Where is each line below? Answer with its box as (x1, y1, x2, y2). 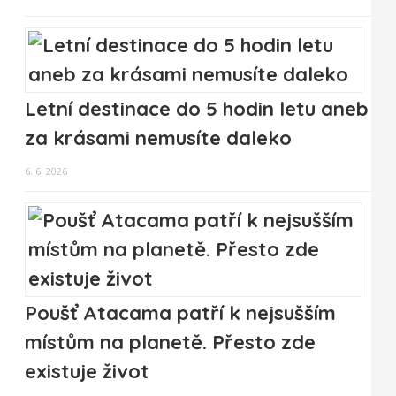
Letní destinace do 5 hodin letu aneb (25, 96, 369, 122)
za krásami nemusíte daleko (25, 126, 292, 151)
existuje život (25, 359, 149, 385)
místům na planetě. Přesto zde (25, 330, 316, 355)
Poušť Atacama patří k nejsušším (25, 301, 336, 326)
